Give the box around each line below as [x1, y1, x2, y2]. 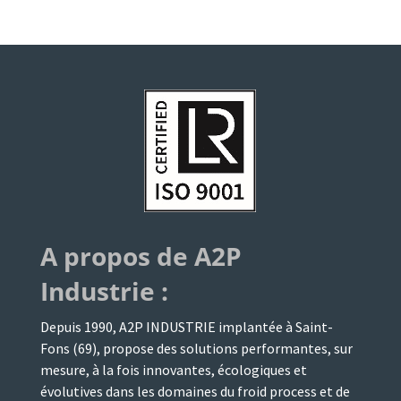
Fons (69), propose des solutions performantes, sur [39, 338, 353, 357]
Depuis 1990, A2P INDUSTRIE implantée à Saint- [39, 317, 333, 336]
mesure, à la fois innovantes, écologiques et [39, 360, 307, 379]
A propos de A [39, 238, 211, 273]
